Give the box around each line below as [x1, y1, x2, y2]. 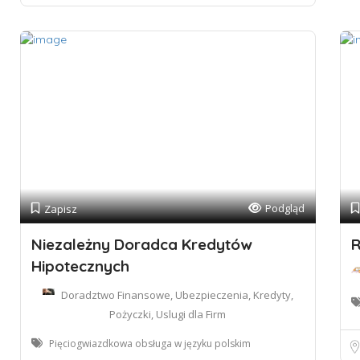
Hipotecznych [31, 256, 129, 276]
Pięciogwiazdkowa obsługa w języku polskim [49, 337, 251, 350]
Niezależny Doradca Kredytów [31, 235, 252, 254]
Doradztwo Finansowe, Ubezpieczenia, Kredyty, [60, 288, 293, 302]
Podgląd [264, 201, 305, 215]
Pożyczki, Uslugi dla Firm [109, 307, 227, 321]
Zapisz [44, 202, 77, 216]
